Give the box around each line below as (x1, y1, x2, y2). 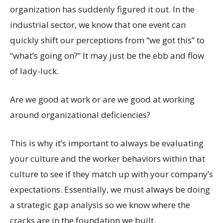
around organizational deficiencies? (10, 109, 150, 120)
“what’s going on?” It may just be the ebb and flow (10, 49, 204, 61)
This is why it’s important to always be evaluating (10, 137, 204, 149)
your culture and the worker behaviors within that (10, 152, 205, 164)
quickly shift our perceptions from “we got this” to (10, 34, 205, 46)
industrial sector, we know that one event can (10, 18, 186, 30)
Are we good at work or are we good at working (10, 93, 195, 105)
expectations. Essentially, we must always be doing (10, 183, 210, 195)
